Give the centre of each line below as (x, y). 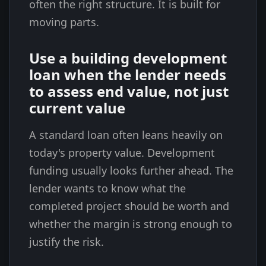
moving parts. (64, 22)
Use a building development (128, 58)
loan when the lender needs (128, 75)
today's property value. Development (122, 153)
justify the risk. (66, 242)
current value (77, 108)
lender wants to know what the (107, 188)
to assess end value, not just (129, 91)
